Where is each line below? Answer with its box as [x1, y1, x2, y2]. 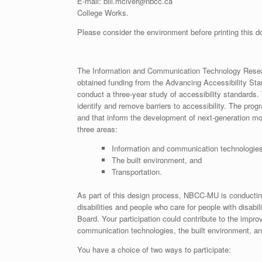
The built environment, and [111, 154, 202, 166]
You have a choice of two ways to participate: [77, 243, 231, 255]
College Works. [77, 7, 129, 19]
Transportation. [111, 166, 162, 178]
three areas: [77, 123, 118, 135]
